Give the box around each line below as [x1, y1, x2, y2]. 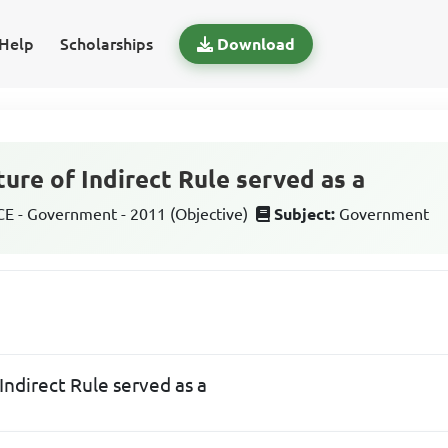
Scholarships [59, 35, 153, 53]
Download [216, 35, 295, 53]
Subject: [274, 205, 336, 223]
